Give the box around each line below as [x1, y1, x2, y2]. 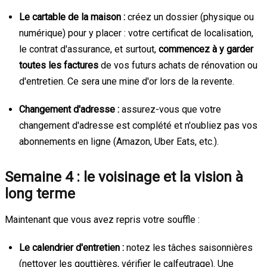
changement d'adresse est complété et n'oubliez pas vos [19, 119, 257, 131]
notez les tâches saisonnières [124, 241, 253, 253]
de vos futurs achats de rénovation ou [98, 59, 257, 71]
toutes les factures [19, 59, 98, 71]
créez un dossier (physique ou [125, 11, 254, 23]
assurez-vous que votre [119, 103, 221, 115]
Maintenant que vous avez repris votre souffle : [5, 213, 200, 225]
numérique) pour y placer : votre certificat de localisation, [19, 27, 253, 39]
